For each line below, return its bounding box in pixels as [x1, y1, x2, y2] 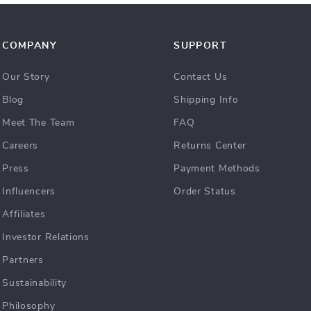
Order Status [174, 187, 236, 196]
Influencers [2, 187, 56, 196]
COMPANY [2, 41, 58, 51]
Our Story [2, 72, 50, 82]
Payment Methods [174, 164, 260, 174]
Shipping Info [174, 95, 239, 105]
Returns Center [174, 141, 247, 151]
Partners [2, 255, 44, 265]
